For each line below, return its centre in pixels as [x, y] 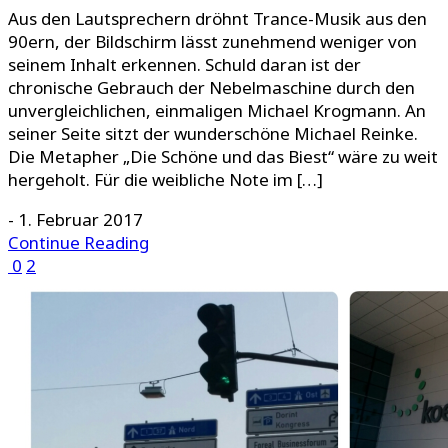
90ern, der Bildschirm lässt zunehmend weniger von [212, 42]
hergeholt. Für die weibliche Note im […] [165, 180]
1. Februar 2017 [80, 220]
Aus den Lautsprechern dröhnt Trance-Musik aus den [217, 19]
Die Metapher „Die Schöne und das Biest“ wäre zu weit [223, 157]
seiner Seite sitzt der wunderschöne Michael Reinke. [213, 134]
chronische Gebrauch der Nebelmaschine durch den [211, 88]
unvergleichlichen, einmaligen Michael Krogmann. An [217, 111]
